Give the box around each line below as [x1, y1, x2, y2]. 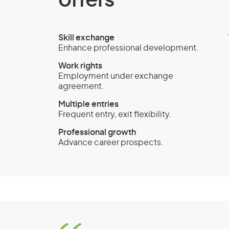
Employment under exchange [58, 72, 173, 80]
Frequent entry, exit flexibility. [58, 110, 172, 119]
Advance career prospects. [58, 139, 164, 147]
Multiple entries [58, 100, 119, 108]
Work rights [58, 62, 102, 70]
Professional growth [58, 128, 136, 136]
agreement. [58, 82, 104, 90]
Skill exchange [58, 34, 114, 42]
